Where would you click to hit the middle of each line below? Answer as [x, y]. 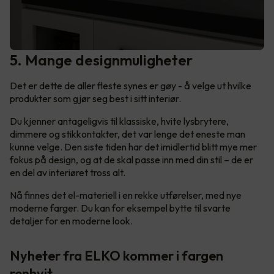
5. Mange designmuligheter [101, 60]
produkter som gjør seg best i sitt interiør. [96, 98]
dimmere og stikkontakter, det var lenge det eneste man [128, 134]
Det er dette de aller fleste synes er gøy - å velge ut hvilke [131, 85]
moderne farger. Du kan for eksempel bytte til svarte [120, 208]
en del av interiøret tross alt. [68, 172]
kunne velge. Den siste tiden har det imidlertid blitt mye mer [133, 146]
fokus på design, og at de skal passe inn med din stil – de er [131, 159]
